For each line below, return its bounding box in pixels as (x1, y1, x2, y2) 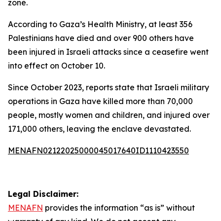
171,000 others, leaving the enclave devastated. (8, 124, 191, 134)
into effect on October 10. (8, 61, 105, 71)
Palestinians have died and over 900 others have (8, 33, 194, 43)
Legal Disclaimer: (8, 189, 78, 199)
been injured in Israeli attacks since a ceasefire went (8, 47, 209, 57)
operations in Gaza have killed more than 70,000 (8, 96, 193, 106)
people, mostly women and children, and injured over (8, 110, 210, 120)
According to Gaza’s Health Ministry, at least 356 (8, 19, 192, 29)
